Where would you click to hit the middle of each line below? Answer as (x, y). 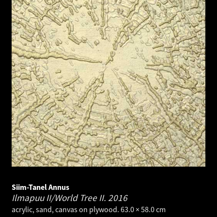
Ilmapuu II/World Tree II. (60, 197)
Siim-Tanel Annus (40, 187)
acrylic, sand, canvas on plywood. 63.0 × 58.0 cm (89, 209)
